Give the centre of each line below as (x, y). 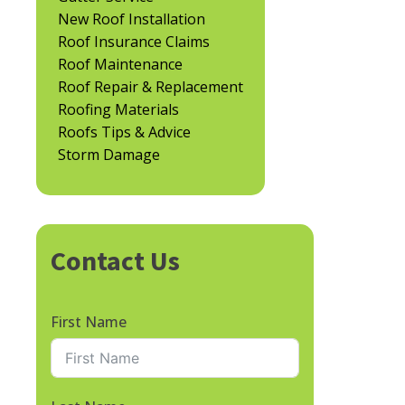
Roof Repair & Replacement (151, 87)
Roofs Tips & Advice (124, 132)
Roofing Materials (118, 110)
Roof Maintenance (120, 65)
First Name (89, 322)
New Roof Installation (132, 19)
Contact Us (115, 261)
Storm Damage (109, 155)
